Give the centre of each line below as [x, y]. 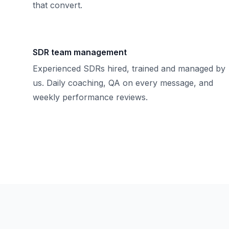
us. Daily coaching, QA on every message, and [123, 83]
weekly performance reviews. [90, 97]
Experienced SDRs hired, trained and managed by [129, 68]
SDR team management [80, 52]
